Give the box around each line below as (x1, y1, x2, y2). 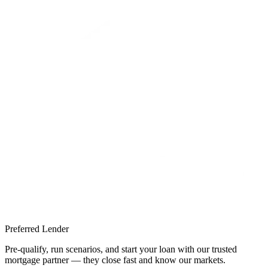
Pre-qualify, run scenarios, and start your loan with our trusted (5, 243, 237, 254)
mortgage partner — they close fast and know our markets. (5, 254, 226, 265)
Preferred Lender (5, 223, 69, 234)
